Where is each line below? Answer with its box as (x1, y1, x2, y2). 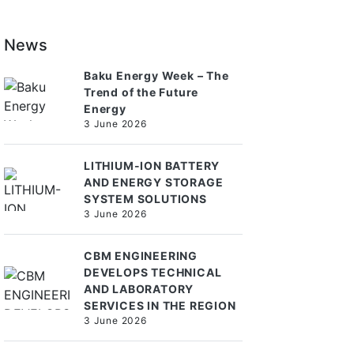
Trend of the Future (84, 85, 199, 99)
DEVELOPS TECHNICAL (84, 265, 222, 279)
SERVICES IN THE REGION (84, 299, 236, 312)
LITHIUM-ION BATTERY (84, 159, 220, 172)
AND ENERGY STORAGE (84, 175, 224, 189)
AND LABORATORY (84, 282, 194, 296)
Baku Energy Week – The (84, 69, 229, 82)
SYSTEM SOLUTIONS (84, 192, 207, 205)
